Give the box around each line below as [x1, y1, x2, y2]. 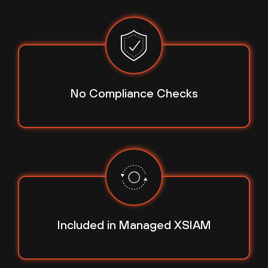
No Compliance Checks [70, 86, 198, 100]
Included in [57, 218, 119, 232]
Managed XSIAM [118, 218, 211, 232]
